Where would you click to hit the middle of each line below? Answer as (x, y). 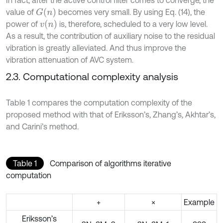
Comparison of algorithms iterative (111, 164)
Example (199, 202)
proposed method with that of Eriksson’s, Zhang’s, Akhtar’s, (111, 115)
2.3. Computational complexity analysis (92, 77)
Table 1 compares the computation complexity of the (99, 103)
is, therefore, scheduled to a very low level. (133, 24)
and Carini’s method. (42, 127)
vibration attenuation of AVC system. (70, 60)
